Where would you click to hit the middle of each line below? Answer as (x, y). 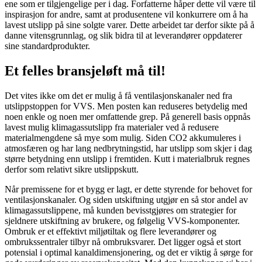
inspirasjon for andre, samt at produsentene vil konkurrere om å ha (126, 14)
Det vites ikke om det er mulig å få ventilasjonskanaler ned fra (118, 95)
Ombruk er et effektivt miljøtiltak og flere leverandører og (111, 231)
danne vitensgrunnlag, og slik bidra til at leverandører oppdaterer (123, 35)
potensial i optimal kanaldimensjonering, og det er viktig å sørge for (129, 252)
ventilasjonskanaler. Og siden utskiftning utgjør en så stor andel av (126, 199)
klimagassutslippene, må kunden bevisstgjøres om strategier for (120, 210)
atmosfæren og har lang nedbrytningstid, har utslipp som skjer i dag (128, 148)
